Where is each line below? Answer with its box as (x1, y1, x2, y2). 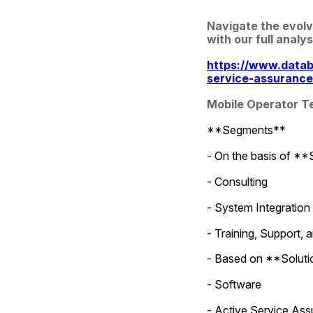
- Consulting (206, 174, 268, 189)
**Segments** (206, 122, 286, 137)
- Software (206, 277, 261, 292)
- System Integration (206, 200, 310, 214)
